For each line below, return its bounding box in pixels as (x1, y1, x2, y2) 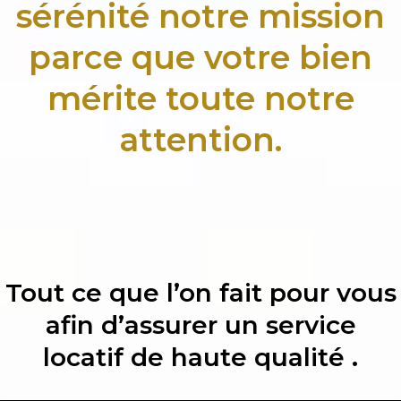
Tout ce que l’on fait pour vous (4, 277, 397, 308)
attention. (119, 120, 282, 159)
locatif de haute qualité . (43, 342, 358, 372)
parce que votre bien (29, 38, 372, 77)
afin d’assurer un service (45, 310, 356, 340)
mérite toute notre (47, 79, 354, 118)
